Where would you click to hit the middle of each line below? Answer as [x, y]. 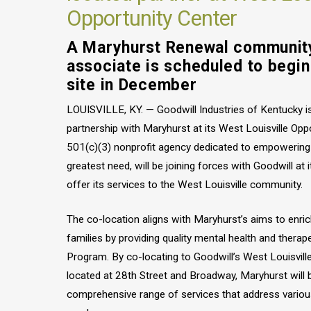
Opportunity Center [152, 18]
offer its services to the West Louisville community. [185, 185]
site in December [132, 85]
